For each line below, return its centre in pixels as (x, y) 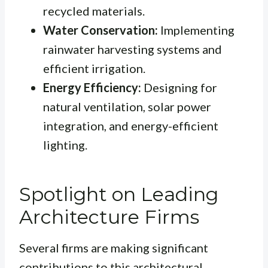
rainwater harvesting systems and (133, 49)
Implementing (196, 30)
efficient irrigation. (94, 68)
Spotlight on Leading (119, 194)
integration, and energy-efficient (131, 126)
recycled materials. (94, 11)
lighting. (65, 145)
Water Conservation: (100, 30)
